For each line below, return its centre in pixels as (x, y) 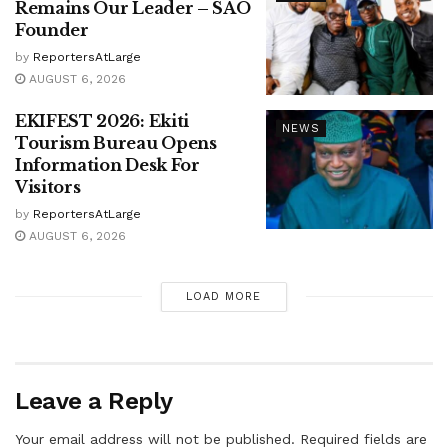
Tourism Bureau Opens (116, 142)
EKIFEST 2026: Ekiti (102, 120)
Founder (52, 30)
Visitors (48, 186)
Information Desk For (107, 164)
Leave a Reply (94, 400)
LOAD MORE (224, 296)
